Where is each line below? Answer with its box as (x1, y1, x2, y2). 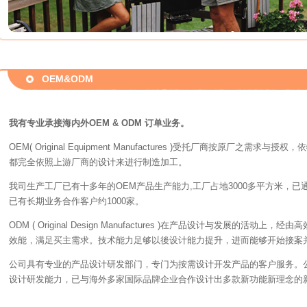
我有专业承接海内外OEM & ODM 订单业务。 (9, 118, 189, 128)
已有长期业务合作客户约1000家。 (9, 196, 144, 206)
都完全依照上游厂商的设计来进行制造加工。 (9, 157, 187, 167)
